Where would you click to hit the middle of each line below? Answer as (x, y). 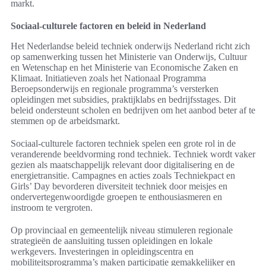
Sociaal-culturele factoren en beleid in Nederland (108, 26)
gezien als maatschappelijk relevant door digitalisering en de (123, 165)
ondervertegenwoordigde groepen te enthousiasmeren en (116, 197)
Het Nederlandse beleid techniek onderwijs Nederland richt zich (130, 46)
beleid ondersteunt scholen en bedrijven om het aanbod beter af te (133, 110)
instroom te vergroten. (52, 208)
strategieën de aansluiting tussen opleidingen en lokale (112, 241)
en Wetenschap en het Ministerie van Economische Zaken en (124, 68)
